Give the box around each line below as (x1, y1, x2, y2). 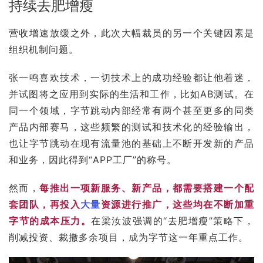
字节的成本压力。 (9, 214, 92, 227)
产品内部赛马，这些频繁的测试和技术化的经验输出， (9, 120, 254, 133)
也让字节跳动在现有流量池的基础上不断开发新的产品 (9, 137, 254, 149)
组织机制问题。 (9, 43, 79, 55)
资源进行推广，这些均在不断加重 (100, 198, 255, 210)
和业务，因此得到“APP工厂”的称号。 (9, 153, 177, 166)
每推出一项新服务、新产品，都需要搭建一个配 (39, 181, 255, 194)
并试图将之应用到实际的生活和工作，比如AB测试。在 (9, 87, 254, 100)
